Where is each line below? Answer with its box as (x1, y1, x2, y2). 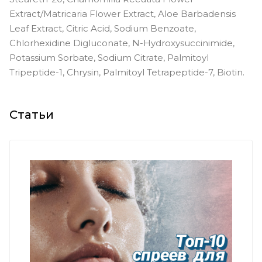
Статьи (9, 107, 54, 122)
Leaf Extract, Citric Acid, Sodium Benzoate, (9, 22, 196, 34)
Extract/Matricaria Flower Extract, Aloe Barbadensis (9, 8, 236, 19)
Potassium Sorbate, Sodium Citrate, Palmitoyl (9, 51, 209, 63)
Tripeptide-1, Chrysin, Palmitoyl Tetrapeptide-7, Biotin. (9, 66, 247, 78)
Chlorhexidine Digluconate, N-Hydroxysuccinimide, (9, 37, 235, 49)
